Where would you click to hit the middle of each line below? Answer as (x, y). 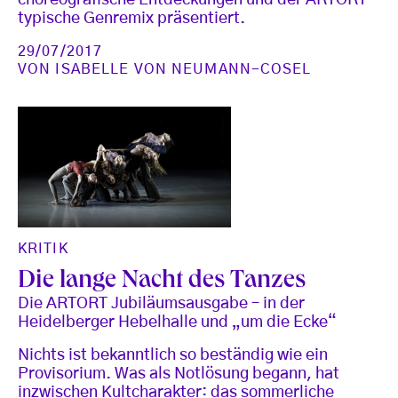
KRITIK (43, 249)
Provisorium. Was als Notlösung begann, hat (179, 374)
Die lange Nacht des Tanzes (162, 283)
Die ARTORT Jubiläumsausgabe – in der (161, 304)
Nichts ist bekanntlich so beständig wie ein (173, 356)
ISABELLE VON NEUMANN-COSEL (183, 70)
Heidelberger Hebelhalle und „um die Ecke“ (177, 323)
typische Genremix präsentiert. (131, 19)
